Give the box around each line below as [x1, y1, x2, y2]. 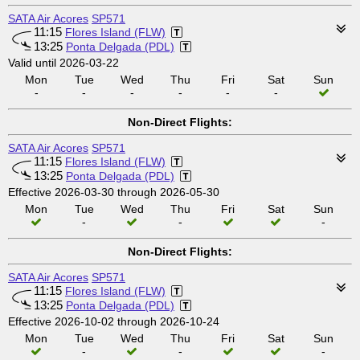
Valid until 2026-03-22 [8, 56, 119, 69]
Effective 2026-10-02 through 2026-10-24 [8, 315, 219, 328]
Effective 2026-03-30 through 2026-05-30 [8, 186, 219, 198]
